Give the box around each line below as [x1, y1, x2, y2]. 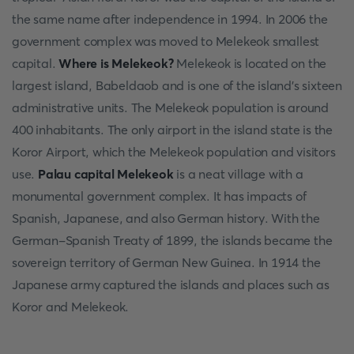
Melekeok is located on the [173, 55, 327, 71]
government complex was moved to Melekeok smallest [12, 33, 320, 49]
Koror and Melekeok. [12, 299, 130, 314]
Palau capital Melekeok [38, 166, 177, 182]
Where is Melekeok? [58, 55, 174, 71]
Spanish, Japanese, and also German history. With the [12, 210, 320, 226]
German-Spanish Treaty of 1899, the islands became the [12, 232, 333, 248]
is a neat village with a [176, 166, 303, 182]
